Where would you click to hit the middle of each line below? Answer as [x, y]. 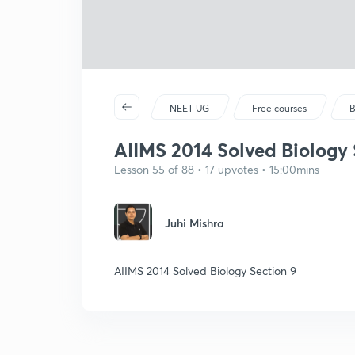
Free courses [280, 108]
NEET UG [190, 108]
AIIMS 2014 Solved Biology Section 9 [205, 271]
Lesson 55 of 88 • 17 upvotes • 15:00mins [217, 169]
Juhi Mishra [195, 223]
